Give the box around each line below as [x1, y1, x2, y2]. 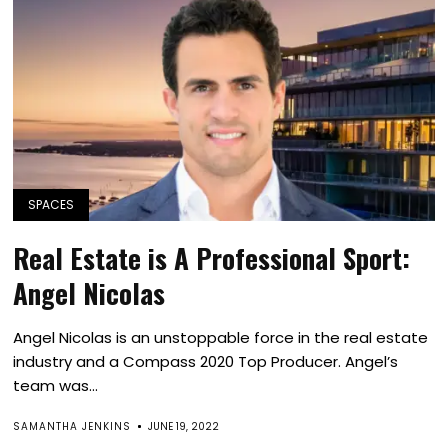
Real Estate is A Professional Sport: [13, 238, 411, 278]
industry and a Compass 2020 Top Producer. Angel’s [13, 351, 399, 372]
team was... [13, 375, 99, 396]
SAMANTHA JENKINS [13, 419, 132, 434]
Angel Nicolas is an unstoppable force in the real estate [13, 327, 429, 348]
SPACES [28, 196, 75, 213]
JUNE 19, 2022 [148, 419, 220, 434]
